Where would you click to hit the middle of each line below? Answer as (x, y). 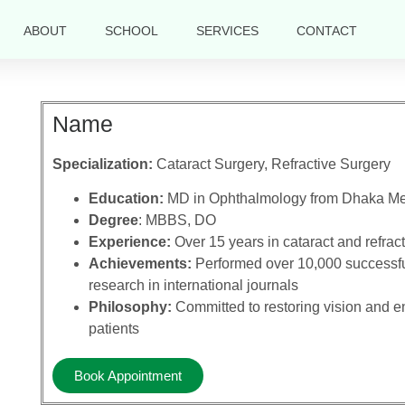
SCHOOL (131, 31)
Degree (113, 221)
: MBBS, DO (177, 221)
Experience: (129, 242)
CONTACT (326, 31)
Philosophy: (130, 307)
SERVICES (227, 31)
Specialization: (102, 164)
